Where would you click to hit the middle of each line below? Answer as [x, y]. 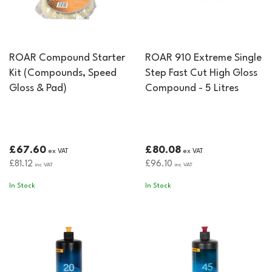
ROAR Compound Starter [67, 58]
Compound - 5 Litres [192, 88]
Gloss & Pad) [38, 88]
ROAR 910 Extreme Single [203, 58]
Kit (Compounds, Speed [63, 73]
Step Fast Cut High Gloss [201, 73]
